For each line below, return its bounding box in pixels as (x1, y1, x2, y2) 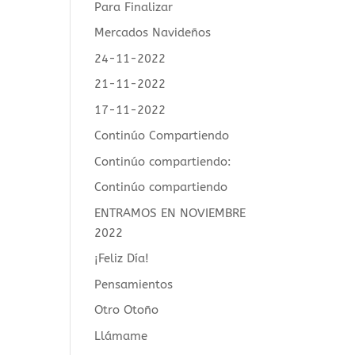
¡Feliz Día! (94, 251, 150, 265)
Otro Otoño (94, 303, 159, 317)
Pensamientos (94, 277, 174, 292)
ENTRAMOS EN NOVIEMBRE (94, 205, 246, 220)
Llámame (94, 328, 148, 343)
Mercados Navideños (94, 25, 212, 40)
